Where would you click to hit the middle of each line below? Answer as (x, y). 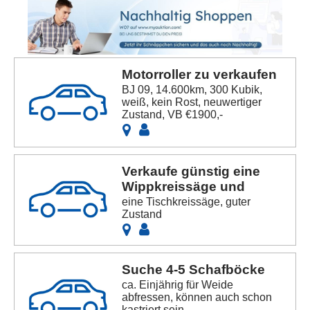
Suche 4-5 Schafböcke (194, 270)
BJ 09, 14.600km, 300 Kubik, (192, 90)
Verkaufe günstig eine (191, 172)
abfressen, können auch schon (197, 298)
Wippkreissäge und (184, 187)
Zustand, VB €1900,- (173, 115)
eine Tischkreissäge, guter (186, 202)
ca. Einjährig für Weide (178, 285)
